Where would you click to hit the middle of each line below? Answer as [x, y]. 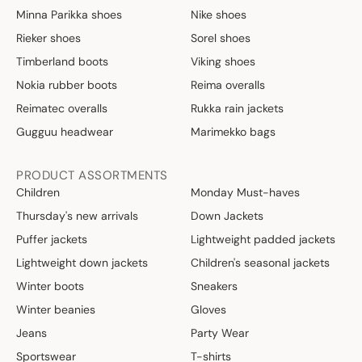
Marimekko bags [233, 131]
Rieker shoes [48, 38]
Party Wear [220, 333]
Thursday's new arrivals [77, 215]
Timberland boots [62, 61]
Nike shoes [219, 14]
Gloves [208, 309]
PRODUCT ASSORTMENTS [92, 175]
